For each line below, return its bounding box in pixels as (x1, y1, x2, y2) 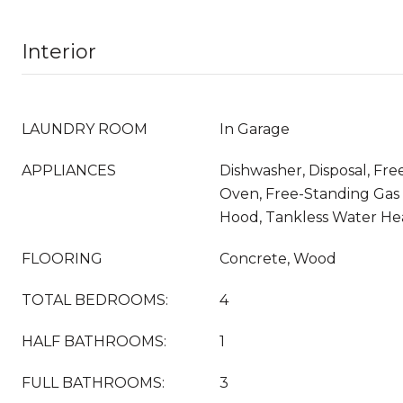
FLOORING (22, 250, 103, 267)
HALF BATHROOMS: (22, 333, 166, 350)
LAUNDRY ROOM (22, 121, 148, 138)
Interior (22, 40, 96, 64)
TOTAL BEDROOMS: (22, 291, 168, 309)
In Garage (219, 121, 290, 138)
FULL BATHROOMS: (22, 374, 165, 391)
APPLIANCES (22, 162, 116, 179)
